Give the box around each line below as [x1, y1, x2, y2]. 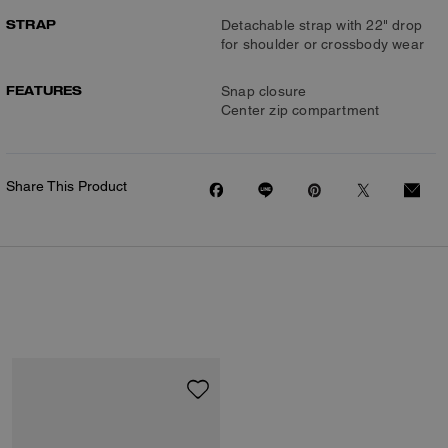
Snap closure [221, 83, 307, 99]
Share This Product [6, 178, 127, 194]
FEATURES [6, 82, 83, 98]
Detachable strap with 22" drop [221, 17, 422, 33]
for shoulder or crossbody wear [221, 36, 424, 52]
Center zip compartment [221, 102, 380, 118]
